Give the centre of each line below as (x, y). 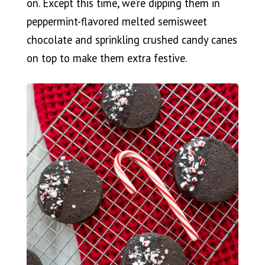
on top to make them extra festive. (106, 58)
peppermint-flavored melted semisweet (117, 21)
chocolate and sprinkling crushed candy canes (132, 39)
